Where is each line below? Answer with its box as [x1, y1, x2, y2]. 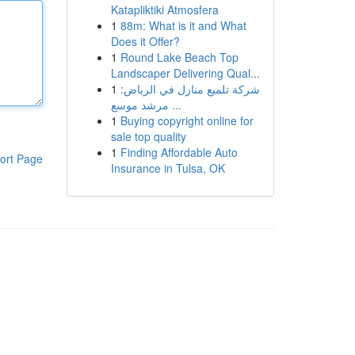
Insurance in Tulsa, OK [110, 160, 225, 176]
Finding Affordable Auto [120, 144, 238, 160]
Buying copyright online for [120, 113, 254, 128]
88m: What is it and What [120, 17, 246, 33]
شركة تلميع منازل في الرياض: [120, 81, 260, 97]
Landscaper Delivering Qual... [110, 65, 260, 81]
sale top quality [110, 128, 186, 144]
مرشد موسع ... [168, 97, 181, 113]
